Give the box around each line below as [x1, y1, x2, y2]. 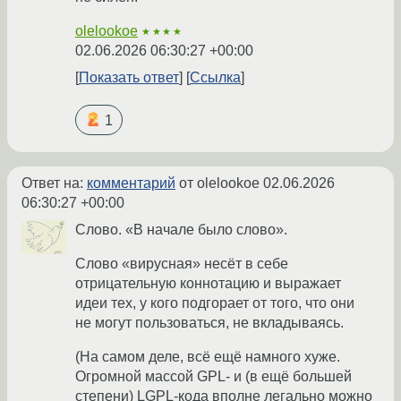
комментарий [87, 175, 175, 191]
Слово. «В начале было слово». [75, 221, 287, 237]
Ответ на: [21, 175, 87, 191]
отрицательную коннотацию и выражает [75, 275, 341, 291]
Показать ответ [79, 70, 179, 86]
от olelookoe [175, 175, 263, 191]
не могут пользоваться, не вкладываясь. [75, 314, 344, 330]
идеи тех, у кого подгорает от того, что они [75, 294, 354, 311]
